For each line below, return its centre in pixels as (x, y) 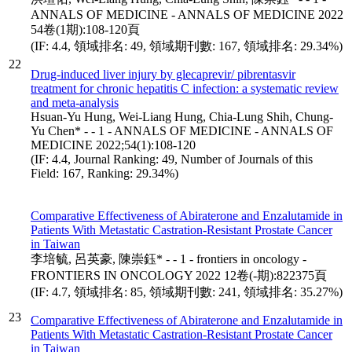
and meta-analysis (75, 102)
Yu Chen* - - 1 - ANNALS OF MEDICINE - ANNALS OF (182, 130)
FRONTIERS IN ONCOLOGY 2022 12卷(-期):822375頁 (179, 275)
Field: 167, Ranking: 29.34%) (104, 173)
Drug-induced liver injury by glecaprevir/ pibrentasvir (163, 74)
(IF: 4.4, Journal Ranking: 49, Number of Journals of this (172, 159)
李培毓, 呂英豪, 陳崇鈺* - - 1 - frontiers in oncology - (169, 258)
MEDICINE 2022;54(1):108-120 (113, 145)
